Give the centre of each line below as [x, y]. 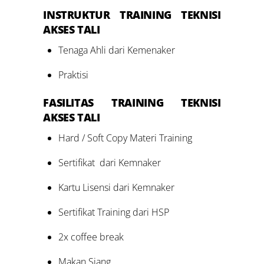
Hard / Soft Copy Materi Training [125, 138]
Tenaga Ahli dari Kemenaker [116, 50]
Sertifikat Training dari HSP [113, 212]
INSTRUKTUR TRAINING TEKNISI [132, 14]
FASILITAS [77, 102]
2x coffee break [91, 237]
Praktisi [73, 75]
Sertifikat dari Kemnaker [109, 162]
